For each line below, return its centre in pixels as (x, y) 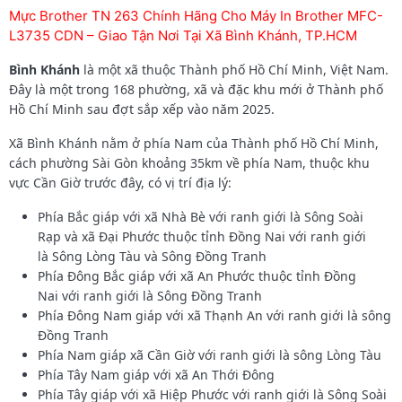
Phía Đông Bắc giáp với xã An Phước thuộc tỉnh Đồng (197, 275)
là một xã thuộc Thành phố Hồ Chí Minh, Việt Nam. (234, 69)
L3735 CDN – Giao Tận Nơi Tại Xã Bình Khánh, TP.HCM (183, 35)
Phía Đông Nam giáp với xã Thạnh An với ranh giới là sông (214, 315)
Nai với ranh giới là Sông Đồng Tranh (150, 295)
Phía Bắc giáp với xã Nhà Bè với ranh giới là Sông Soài (201, 216)
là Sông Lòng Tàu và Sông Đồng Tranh (152, 256)
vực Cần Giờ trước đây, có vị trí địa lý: (120, 182)
